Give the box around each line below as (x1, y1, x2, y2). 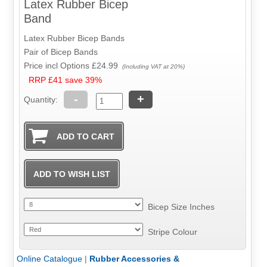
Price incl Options (24, 61, 92, 71)
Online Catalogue (16, 253, 82, 263)
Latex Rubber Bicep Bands (24, 33, 128, 44)
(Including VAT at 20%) (120, 63, 185, 70)
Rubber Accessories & (89, 253, 179, 263)
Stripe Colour (143, 227, 198, 237)
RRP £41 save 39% (24, 75, 103, 85)
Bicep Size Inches (143, 202, 215, 212)
